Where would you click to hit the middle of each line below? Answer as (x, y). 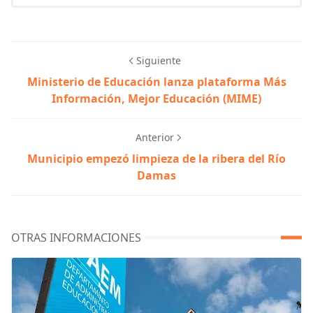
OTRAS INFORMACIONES (76, 238)
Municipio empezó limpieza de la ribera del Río (156, 159)
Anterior (154, 138)
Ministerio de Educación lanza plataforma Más (156, 82)
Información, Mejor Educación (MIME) (156, 99)
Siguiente (159, 61)
